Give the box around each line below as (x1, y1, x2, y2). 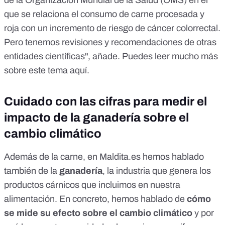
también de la (4, 166, 59, 176)
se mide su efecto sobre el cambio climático (4, 208, 192, 218)
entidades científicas (4, 51, 85, 62)
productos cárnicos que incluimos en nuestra (4, 180, 180, 190)
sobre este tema (4, 65, 70, 76)
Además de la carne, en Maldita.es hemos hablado (4, 152, 204, 162)
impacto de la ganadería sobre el (4, 111, 189, 125)
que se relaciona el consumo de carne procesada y (4, 9, 204, 20)
